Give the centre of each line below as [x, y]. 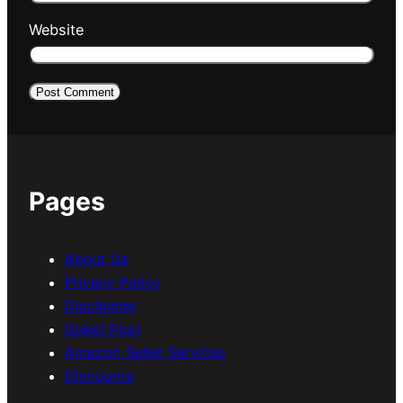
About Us [97, 260]
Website [56, 30]
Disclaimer [101, 306]
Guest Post [103, 330]
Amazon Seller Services [146, 353]
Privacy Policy [113, 283]
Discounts [100, 376]
